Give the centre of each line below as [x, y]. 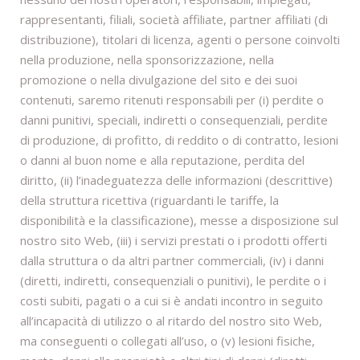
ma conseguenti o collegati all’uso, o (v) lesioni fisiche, [168, 341]
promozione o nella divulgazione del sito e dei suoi [159, 80]
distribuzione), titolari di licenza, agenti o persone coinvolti [180, 40]
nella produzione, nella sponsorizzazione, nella [147, 60]
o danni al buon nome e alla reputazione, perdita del [162, 160]
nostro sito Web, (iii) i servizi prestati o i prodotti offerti [174, 241]
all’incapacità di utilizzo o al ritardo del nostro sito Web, [171, 321]
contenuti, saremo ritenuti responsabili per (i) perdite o [172, 100]
